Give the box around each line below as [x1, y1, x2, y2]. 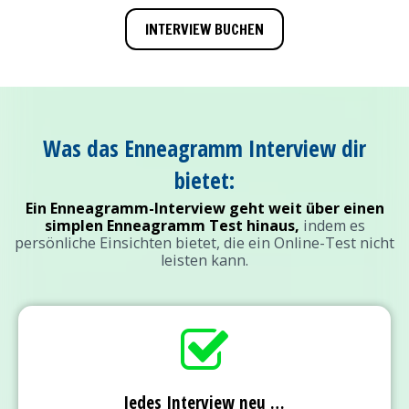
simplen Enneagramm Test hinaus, [44, 215, 299, 236]
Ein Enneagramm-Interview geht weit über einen [25, 198, 384, 219]
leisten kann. [161, 250, 248, 271]
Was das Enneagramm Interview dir [43, 132, 366, 164]
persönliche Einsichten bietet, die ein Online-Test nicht [15, 233, 394, 254]
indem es [299, 215, 365, 236]
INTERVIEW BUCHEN [145, 19, 264, 40]
